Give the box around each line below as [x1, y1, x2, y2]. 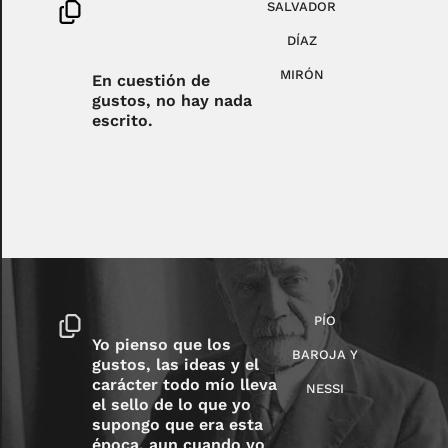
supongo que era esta [92, 414, 264, 434]
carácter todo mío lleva [92, 374, 278, 394]
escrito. [92, 110, 154, 130]
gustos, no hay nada [92, 90, 253, 110]
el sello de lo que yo [92, 394, 252, 414]
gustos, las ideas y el [92, 354, 260, 374]
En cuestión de [92, 70, 211, 90]
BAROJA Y [291, 347, 358, 363]
